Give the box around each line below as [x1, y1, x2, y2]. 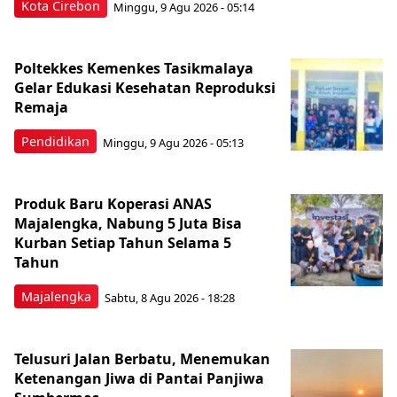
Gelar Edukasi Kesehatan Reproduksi [14, 78, 276, 98]
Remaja [14, 97, 68, 118]
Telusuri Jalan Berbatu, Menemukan [14, 349, 270, 370]
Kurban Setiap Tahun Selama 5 [14, 233, 231, 253]
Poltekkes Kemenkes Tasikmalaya [14, 58, 253, 79]
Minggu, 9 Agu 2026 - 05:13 [103, 134, 244, 151]
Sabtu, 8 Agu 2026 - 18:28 [105, 289, 235, 306]
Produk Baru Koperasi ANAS [14, 194, 212, 214]
